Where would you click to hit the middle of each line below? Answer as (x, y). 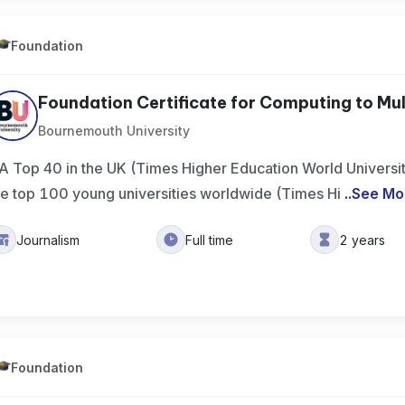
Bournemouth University (114, 131)
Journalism (48, 240)
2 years (363, 240)
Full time (210, 240)
